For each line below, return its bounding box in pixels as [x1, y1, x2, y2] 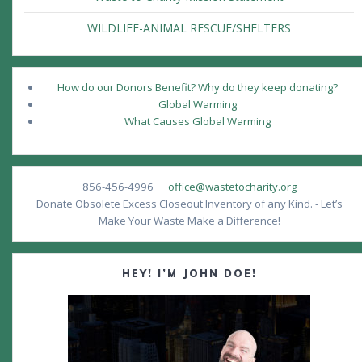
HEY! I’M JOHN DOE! [121, 267, 257, 280]
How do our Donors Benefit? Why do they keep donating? [57, 80, 338, 95]
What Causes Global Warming [124, 114, 271, 129]
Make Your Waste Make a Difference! [98, 213, 280, 229]
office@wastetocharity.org [167, 179, 297, 195]
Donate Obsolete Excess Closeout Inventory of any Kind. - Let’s [36, 196, 343, 212]
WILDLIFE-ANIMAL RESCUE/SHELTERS [87, 20, 291, 36]
